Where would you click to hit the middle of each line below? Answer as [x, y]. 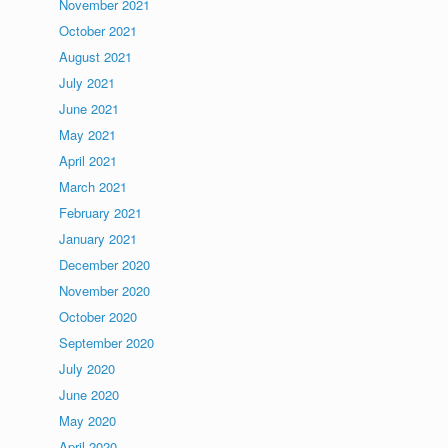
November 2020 [105, 290]
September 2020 [107, 342]
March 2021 [93, 186]
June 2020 [89, 394]
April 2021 [88, 160]
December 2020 [105, 264]
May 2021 [88, 134]
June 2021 [89, 108]
